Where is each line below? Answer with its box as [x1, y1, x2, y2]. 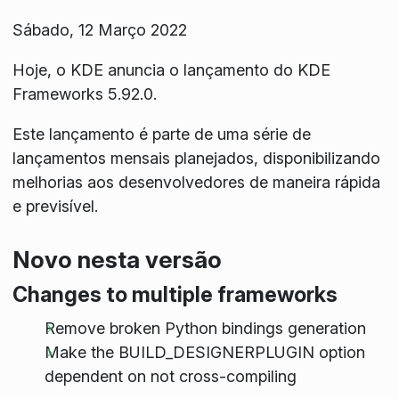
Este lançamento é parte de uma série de [12, 124, 311, 143]
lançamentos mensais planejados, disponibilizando [12, 148, 380, 167]
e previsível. [12, 196, 98, 216]
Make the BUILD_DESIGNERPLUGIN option [44, 342, 365, 362]
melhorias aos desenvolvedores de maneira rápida [12, 172, 380, 191]
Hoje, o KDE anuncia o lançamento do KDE [12, 60, 330, 79]
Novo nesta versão [12, 245, 222, 273]
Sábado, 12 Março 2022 [12, 20, 187, 39]
